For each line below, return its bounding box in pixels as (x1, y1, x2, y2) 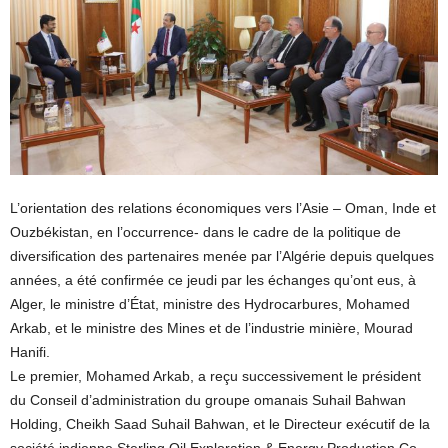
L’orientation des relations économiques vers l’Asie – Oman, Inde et (10, 200, 436, 217)
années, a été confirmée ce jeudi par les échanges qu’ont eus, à (10, 272, 416, 289)
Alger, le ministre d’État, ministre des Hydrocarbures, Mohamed (10, 296, 410, 313)
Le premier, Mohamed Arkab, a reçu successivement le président (10, 368, 421, 385)
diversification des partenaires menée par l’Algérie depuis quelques (10, 248, 434, 265)
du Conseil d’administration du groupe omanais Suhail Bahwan (10, 392, 406, 409)
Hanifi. (10, 344, 50, 361)
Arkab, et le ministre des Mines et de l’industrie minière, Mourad (10, 320, 413, 337)
